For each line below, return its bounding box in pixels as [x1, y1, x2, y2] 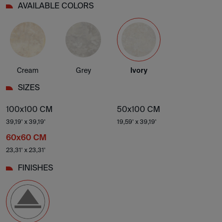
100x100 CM [6, 104, 53, 115]
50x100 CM [117, 104, 160, 115]
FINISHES [18, 163, 53, 173]
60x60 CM [6, 132, 47, 143]
